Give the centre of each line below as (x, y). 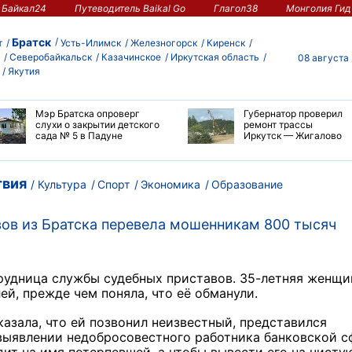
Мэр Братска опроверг (87, 113)
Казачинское (131, 57)
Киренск (226, 43)
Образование (247, 184)
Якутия (24, 71)
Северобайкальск (51, 57)
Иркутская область (215, 57)
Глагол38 (235, 8)
